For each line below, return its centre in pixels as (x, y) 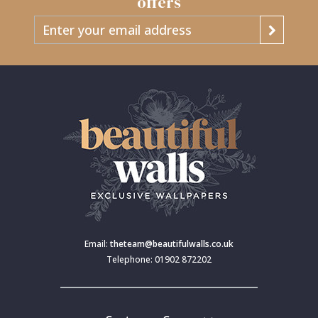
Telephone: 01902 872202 (159, 260)
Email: (97, 244)
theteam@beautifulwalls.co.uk (172, 244)
